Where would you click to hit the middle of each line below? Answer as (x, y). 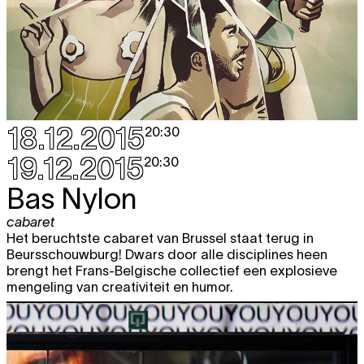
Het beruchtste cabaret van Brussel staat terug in (160, 238)
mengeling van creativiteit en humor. (120, 286)
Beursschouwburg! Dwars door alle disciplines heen (167, 254)
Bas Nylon (71, 198)
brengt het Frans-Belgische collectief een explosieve (172, 270)
